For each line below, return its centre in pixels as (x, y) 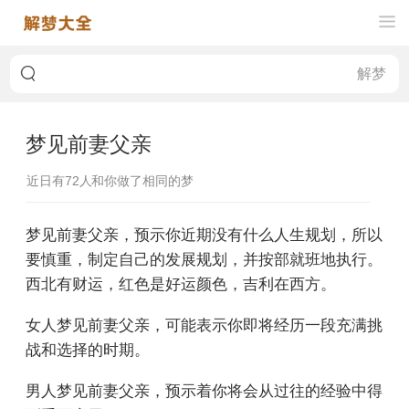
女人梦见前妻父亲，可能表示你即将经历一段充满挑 (204, 324)
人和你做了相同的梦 (136, 181)
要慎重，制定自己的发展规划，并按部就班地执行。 (204, 258)
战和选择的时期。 (88, 348)
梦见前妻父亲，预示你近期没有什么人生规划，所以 (204, 233)
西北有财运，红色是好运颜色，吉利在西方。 (181, 283)
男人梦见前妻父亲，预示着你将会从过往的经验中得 (204, 389)
